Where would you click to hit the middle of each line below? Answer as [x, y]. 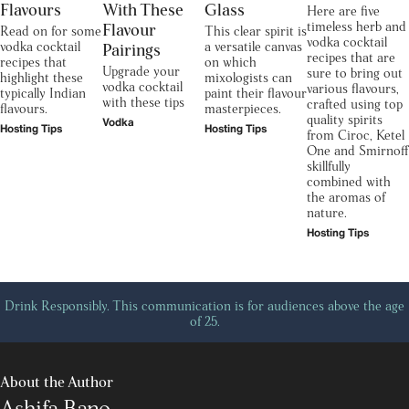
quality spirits [345, 118]
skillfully [329, 165]
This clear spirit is [256, 30]
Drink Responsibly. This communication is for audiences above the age [204, 304]
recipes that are [351, 56]
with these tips [143, 101]
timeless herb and [357, 25]
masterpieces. [243, 107]
